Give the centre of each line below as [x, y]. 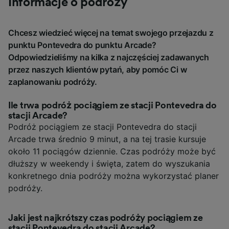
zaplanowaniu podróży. [53, 82]
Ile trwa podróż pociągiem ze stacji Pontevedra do [112, 106]
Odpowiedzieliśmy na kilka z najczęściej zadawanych [109, 58]
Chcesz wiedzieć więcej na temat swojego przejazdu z [111, 33]
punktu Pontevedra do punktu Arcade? [82, 45]
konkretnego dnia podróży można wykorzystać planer [113, 176]
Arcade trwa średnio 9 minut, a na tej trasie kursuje [107, 139]
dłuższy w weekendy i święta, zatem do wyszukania [109, 164]
